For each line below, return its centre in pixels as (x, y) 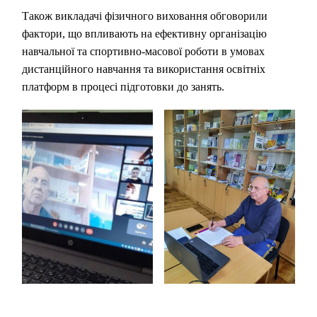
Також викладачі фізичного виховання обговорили (145, 16)
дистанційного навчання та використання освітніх (144, 69)
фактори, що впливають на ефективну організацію (145, 33)
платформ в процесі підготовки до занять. (123, 86)
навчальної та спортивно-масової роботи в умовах (144, 51)
